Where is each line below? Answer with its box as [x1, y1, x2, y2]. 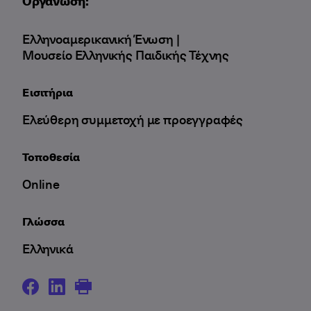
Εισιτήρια [22, 83, 73, 100]
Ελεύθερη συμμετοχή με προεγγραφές [22, 110, 244, 128]
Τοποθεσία [22, 148, 80, 165]
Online [22, 174, 60, 193]
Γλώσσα [22, 212, 65, 229]
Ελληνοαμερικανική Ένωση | [22, 29, 183, 48]
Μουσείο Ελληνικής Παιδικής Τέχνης [22, 45, 230, 64]
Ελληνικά [22, 239, 74, 258]
